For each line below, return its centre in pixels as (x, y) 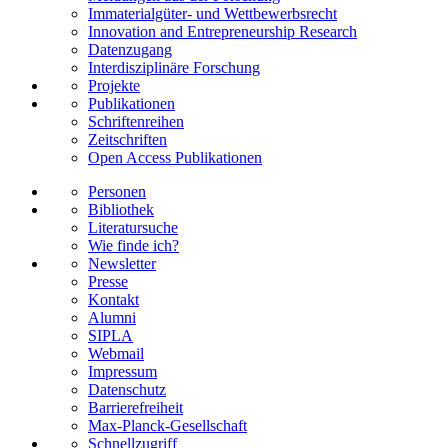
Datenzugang (130, 50)
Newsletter (122, 264)
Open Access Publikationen (175, 158)
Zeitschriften (127, 140)
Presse (108, 282)
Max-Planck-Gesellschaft (167, 426)
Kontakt (113, 300)
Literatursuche (133, 228)
